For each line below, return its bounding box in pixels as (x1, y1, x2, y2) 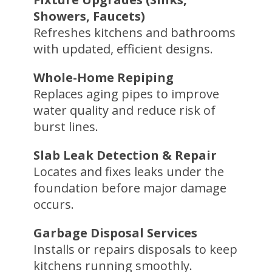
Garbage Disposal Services (33, 224, 197, 241)
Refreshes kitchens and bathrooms (33, 24, 236, 41)
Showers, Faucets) (33, 7, 145, 24)
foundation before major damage (33, 179, 226, 196)
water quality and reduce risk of (33, 101, 216, 118)
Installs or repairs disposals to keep (33, 240, 237, 257)
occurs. (33, 195, 74, 212)
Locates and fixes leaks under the (33, 163, 224, 180)
